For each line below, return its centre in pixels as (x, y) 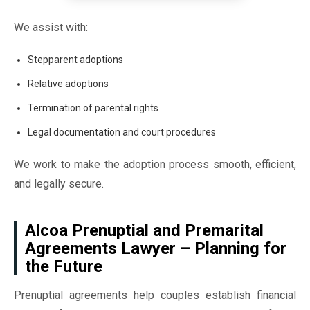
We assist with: (51, 27)
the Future (64, 266)
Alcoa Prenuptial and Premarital (144, 230)
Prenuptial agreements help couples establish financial (155, 295)
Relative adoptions (68, 84)
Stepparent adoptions (75, 60)
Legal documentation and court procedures (122, 132)
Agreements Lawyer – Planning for (156, 248)
